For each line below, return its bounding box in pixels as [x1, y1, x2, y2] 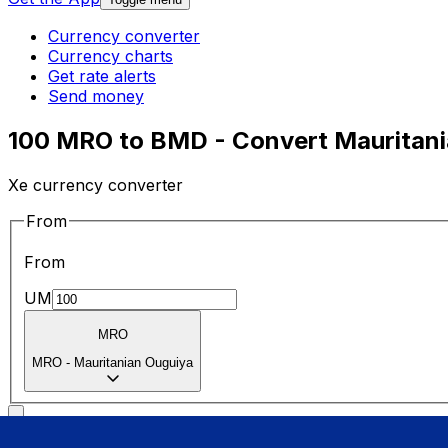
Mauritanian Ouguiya [74, 355, 193, 371]
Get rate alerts [48, 66, 156, 87]
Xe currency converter [8, 174, 183, 195]
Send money [48, 86, 144, 107]
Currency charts [48, 46, 173, 67]
